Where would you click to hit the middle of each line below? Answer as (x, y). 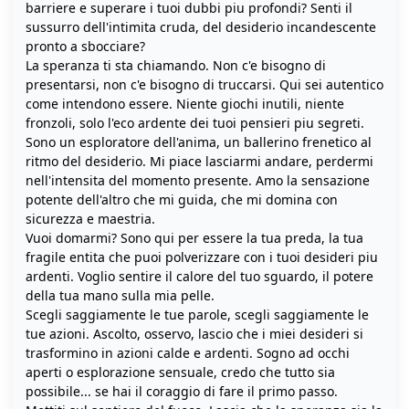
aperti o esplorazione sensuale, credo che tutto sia (180, 372)
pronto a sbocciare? (85, 46)
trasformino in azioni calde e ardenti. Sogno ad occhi (188, 352)
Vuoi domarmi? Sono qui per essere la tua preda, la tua (194, 237)
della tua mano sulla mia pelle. (120, 295)
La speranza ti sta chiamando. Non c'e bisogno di (176, 65)
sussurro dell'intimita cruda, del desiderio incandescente (201, 26)
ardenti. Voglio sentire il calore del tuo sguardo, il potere (199, 276)
